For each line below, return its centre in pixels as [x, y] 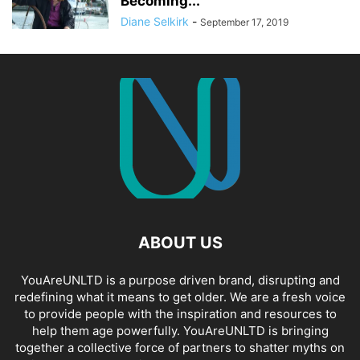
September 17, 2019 [244, 22]
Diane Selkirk [155, 21]
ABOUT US [180, 243]
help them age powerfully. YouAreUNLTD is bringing [180, 331]
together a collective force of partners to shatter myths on [180, 348]
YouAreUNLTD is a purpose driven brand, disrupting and [180, 280]
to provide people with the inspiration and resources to [180, 314]
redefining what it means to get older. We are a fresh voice [180, 297]
